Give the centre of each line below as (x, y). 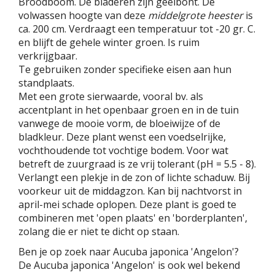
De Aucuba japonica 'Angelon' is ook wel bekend (129, 265)
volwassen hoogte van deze (83, 15)
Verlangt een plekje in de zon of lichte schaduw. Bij (134, 177)
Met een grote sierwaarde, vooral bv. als (111, 96)
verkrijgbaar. (48, 56)
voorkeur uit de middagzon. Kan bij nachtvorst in (130, 191)
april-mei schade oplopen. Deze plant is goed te (127, 204)
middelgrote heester (196, 15)
